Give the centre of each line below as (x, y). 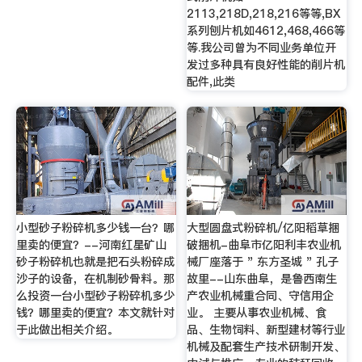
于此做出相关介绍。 (67, 329)
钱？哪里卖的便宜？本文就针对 (95, 312)
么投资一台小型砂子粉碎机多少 (95, 295)
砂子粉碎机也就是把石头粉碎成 (95, 261)
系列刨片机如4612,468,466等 (266, 31)
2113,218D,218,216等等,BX (264, 14)
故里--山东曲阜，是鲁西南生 (262, 278)
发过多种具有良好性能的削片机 (266, 65)
